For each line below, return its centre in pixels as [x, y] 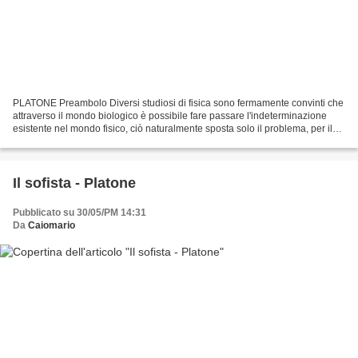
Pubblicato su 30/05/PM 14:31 [80, 213]
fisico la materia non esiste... [74, 142]
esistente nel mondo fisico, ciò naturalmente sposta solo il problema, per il [173, 129]
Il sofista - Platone [74, 183]
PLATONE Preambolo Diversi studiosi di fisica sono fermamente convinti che [178, 103]
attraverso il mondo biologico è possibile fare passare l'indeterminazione [170, 116]
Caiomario [52, 226]
